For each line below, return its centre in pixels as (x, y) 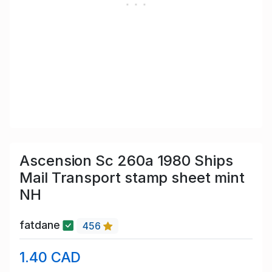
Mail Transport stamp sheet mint (132, 178)
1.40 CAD (50, 257)
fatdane (41, 225)
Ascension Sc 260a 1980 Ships (126, 161)
